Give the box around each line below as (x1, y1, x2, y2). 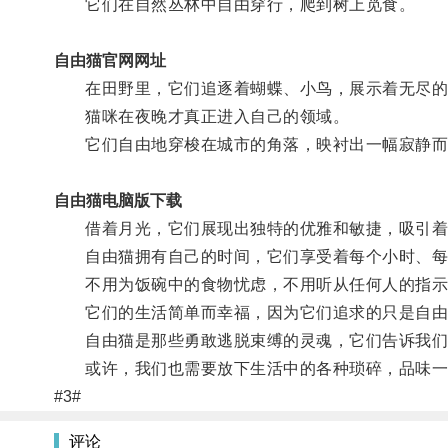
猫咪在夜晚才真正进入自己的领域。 (53, 107, 350, 125)
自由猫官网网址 (53, 51, 166, 69)
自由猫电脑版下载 (53, 191, 182, 209)
